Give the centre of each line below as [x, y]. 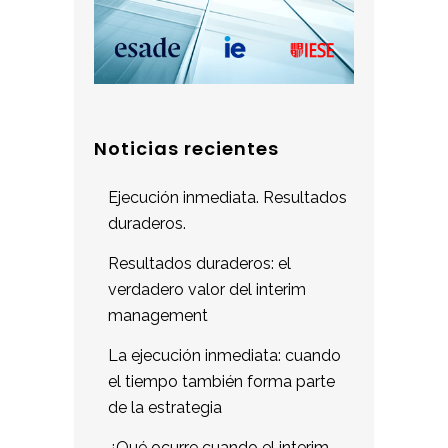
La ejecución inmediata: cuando [224, 355]
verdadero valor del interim [207, 289]
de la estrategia [165, 407]
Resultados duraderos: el [199, 263]
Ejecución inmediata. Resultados [227, 197]
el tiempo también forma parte [221, 381]
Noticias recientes [186, 148]
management [158, 315]
